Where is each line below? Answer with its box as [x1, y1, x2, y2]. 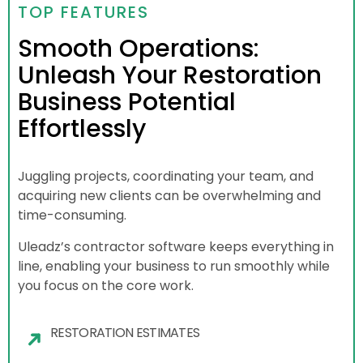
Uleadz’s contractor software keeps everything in [18, 237, 334, 256]
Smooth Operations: [18, 32, 259, 66]
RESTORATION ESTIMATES [50, 322, 200, 342]
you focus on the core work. [18, 275, 194, 295]
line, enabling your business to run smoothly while [18, 256, 330, 275]
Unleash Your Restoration [18, 58, 322, 93]
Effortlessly [18, 112, 146, 147]
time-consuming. [18, 206, 126, 225]
